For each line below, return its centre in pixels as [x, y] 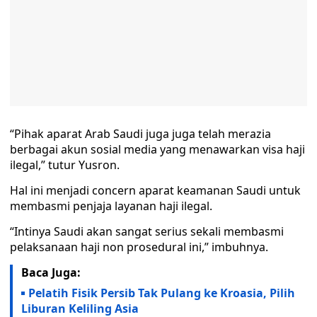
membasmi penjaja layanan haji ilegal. [111, 206]
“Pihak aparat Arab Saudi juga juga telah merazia [140, 134]
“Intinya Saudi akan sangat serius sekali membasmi [147, 231]
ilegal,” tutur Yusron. [65, 165]
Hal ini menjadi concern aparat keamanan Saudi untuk [155, 190]
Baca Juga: [51, 272]
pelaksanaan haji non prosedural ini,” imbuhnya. [139, 247]
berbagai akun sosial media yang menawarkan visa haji [157, 149]
